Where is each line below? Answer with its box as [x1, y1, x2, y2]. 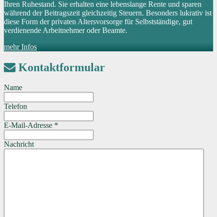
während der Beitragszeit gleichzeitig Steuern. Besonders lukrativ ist [4, 8, 212, 17]
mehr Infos [4, 42, 37, 51]
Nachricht [4, 140, 34, 149]
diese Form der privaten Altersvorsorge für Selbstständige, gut [4, 17, 192, 26]
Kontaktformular [15, 61, 105, 74]
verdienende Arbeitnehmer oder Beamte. [4, 26, 127, 34]
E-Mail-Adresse [4, 121, 54, 130]
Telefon [4, 102, 27, 111]
